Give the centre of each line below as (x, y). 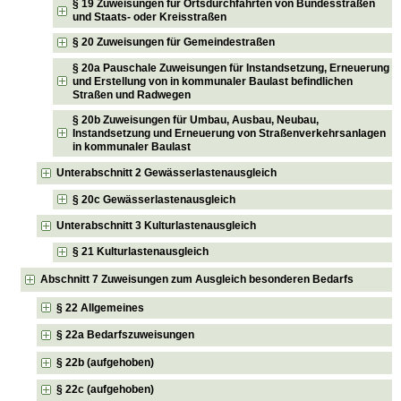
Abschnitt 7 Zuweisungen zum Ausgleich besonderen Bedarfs (197, 279)
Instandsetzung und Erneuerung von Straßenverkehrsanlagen (230, 133)
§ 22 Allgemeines (101, 307)
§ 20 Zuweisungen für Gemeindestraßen (174, 43)
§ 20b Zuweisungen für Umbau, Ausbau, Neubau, (196, 119)
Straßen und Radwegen (132, 94)
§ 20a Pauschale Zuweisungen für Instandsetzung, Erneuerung (231, 68)
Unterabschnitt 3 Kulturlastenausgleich (157, 225)
